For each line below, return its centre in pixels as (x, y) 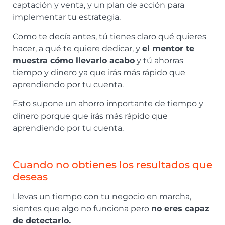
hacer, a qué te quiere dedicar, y (77, 48)
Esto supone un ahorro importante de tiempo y (108, 103)
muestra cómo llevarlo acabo (74, 60)
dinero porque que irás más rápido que (90, 116)
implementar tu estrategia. (67, 17)
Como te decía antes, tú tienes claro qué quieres (109, 36)
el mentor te (168, 48)
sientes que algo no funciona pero (82, 208)
